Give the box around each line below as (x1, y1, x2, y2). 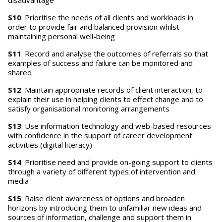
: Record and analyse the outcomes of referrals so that (21, 49, 208, 58)
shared (8, 67, 32, 77)
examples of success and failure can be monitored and (8, 58, 193, 68)
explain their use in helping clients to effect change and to (8, 94, 203, 104)
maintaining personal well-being (8, 31, 115, 41)
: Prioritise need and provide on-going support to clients (21, 157, 213, 167)
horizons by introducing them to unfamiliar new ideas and (8, 203, 202, 213)
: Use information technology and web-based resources (21, 121, 211, 131)
